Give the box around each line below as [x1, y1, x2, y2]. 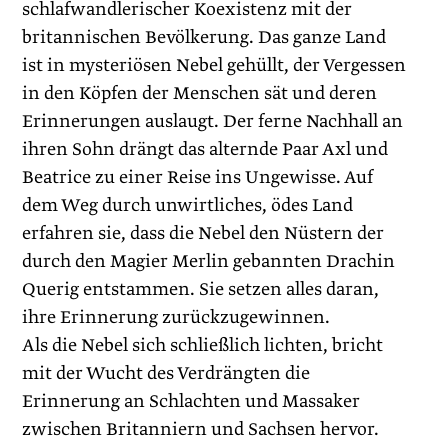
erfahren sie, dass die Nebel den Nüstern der [22, 221, 385, 246]
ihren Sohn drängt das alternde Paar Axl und [22, 137, 389, 162]
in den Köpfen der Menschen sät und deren [22, 81, 378, 106]
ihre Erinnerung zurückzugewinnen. [22, 305, 331, 330]
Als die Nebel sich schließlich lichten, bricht [22, 333, 384, 358]
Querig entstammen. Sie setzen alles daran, [22, 277, 380, 302]
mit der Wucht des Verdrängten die [22, 361, 311, 386]
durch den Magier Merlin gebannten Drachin [22, 249, 396, 274]
